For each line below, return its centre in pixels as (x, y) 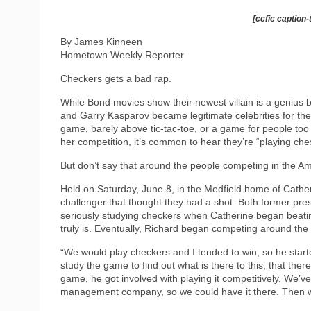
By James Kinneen (101, 41)
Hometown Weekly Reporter (122, 54)
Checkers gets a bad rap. (116, 78)
